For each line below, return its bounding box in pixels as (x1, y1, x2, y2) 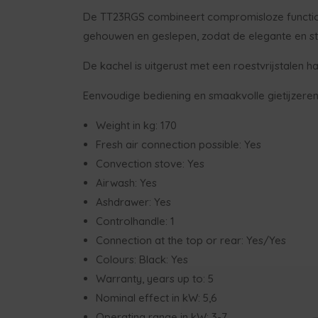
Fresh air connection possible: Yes (96, 137, 261, 151)
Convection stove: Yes (96, 156, 204, 170)
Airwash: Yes (96, 175, 157, 190)
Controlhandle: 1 (96, 214, 175, 228)
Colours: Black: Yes (96, 252, 188, 266)
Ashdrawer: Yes (96, 194, 171, 209)
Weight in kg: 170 (96, 118, 177, 132)
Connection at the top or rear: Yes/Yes (96, 233, 286, 247)
